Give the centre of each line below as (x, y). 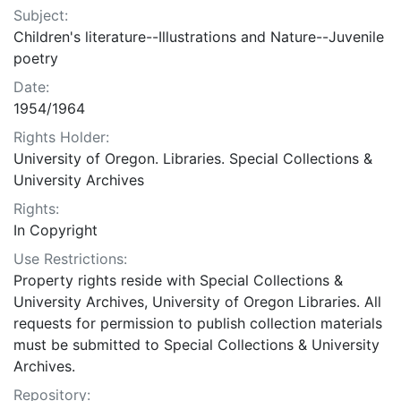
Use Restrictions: (70, 259)
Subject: (41, 16)
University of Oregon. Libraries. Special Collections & (193, 159)
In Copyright (55, 230)
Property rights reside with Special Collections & (178, 281)
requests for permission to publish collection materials (198, 324)
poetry (36, 59)
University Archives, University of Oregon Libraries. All (197, 302)
